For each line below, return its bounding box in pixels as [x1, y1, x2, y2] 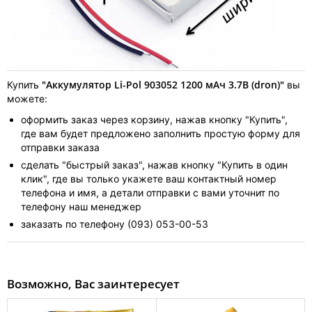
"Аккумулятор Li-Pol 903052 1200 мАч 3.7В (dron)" [42, 77, 284, 91]
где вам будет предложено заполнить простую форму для [21, 127, 300, 139]
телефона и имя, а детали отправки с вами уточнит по [21, 186, 279, 198]
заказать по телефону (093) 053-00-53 [21, 217, 208, 230]
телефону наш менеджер [21, 200, 141, 212]
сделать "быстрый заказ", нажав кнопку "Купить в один [21, 158, 288, 171]
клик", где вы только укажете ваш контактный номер [21, 172, 276, 185]
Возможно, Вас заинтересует [7, 275, 180, 292]
